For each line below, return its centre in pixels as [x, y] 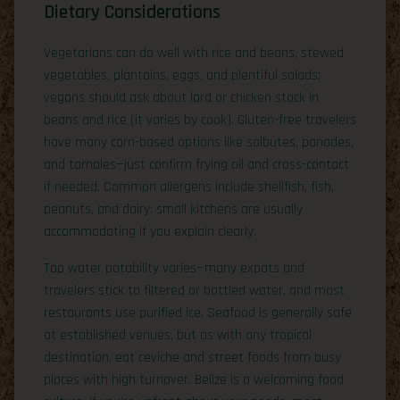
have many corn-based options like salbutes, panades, [199, 143]
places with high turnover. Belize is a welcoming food [194, 380]
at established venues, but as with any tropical [178, 336]
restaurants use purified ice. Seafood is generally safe [198, 313]
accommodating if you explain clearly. [150, 232]
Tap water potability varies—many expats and [174, 269]
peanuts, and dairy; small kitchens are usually [173, 210]
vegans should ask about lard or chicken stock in [181, 98]
